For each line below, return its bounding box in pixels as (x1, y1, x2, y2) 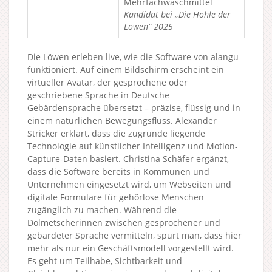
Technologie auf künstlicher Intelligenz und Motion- (27, 140, 238, 152)
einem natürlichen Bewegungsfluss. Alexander (27, 114, 217, 126)
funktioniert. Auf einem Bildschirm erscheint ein (27, 63, 224, 75)
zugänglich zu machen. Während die (27, 203, 177, 216)
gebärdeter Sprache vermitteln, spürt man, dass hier (27, 229, 242, 241)
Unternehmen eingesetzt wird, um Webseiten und (27, 178, 231, 190)
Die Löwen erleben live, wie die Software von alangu (27, 50, 239, 63)
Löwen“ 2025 (124, 20, 173, 32)
